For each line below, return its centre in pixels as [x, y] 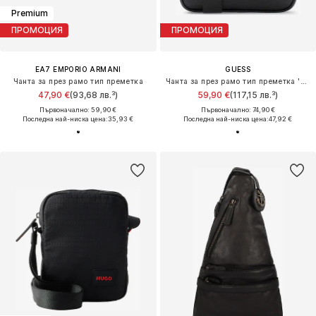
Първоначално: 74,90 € [238, 109]
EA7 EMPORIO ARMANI [78, 69]
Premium [30, 13]
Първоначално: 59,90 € [78, 109]
